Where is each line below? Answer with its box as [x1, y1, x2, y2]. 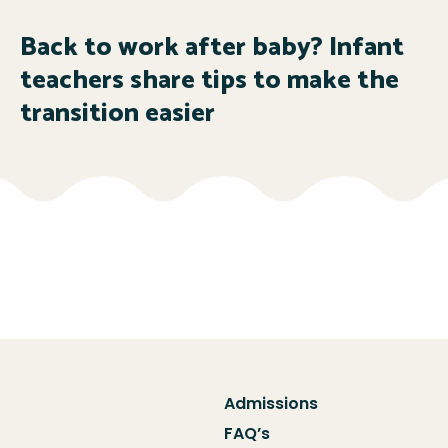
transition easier [20, 91, 215, 135]
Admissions [224, 391, 318, 415]
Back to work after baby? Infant [20, 25, 404, 69]
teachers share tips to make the [20, 58, 399, 102]
